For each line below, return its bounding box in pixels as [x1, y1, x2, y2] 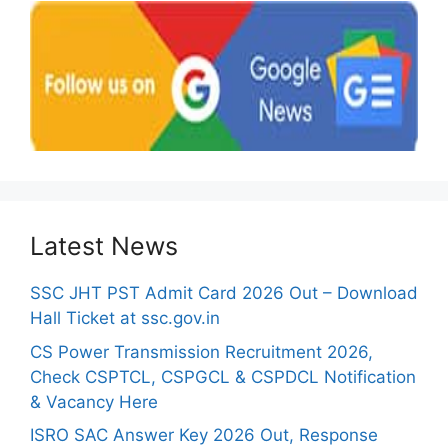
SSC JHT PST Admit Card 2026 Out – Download [30, 283, 418, 304]
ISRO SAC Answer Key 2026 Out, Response [30, 425, 378, 446]
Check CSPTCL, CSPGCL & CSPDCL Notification [30, 366, 416, 387]
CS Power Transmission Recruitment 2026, [30, 341, 373, 362]
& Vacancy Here [30, 391, 158, 412]
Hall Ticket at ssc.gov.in [30, 308, 220, 329]
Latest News [30, 231, 178, 262]
